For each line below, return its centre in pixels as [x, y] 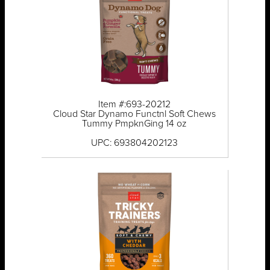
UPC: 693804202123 [135, 143]
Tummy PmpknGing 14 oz [135, 124]
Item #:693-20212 [135, 105]
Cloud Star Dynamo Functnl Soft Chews [135, 114]
